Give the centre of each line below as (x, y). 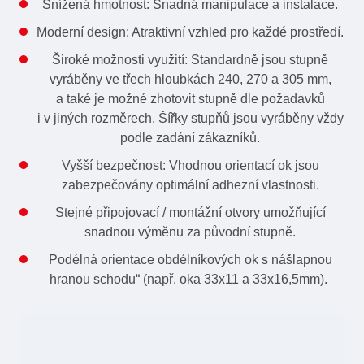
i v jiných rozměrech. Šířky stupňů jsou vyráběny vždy (190, 118)
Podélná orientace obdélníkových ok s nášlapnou (190, 260)
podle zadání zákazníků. (190, 138)
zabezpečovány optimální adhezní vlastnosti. (190, 185)
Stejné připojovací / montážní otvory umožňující (190, 212)
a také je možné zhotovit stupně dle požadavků (190, 99)
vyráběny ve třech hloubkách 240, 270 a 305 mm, (190, 79)
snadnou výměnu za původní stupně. (190, 232)
